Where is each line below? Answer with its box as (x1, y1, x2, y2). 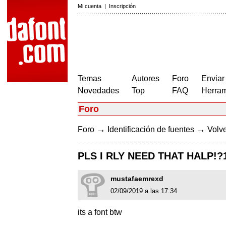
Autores (132, 74, 159, 83)
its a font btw (78, 208, 122, 217)
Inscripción (109, 3, 136, 9)
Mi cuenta (78, 3, 101, 9)
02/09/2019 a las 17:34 (110, 187, 177, 195)
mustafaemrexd (110, 175, 163, 183)
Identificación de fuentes (107, 125, 194, 134)
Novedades (78, 86, 119, 95)
